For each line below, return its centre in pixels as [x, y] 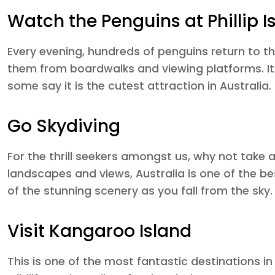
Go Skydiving [64, 126]
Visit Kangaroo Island [99, 231]
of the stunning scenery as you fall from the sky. [140, 191]
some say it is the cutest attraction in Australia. [139, 86]
